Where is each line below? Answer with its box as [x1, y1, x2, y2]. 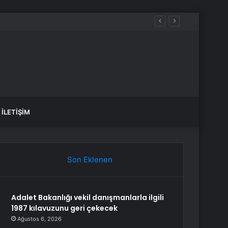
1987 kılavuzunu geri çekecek [11, 203, 118, 213]
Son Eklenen [67, 155, 112, 164]
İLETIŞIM [2, 108, 30, 116]
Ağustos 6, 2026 [17, 215, 62, 222]
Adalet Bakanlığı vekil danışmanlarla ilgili [11, 192, 164, 203]
